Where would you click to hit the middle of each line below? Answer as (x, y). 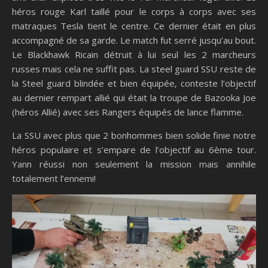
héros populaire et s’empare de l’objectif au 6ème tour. (134, 150)
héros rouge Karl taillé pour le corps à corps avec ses (134, 11)
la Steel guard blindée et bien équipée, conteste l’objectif (134, 83)
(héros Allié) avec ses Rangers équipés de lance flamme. (128, 112)
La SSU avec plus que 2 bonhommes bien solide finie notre (134, 135)
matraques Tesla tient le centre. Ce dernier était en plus (134, 26)
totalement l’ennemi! (54, 178)
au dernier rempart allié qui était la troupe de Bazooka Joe (134, 98)
